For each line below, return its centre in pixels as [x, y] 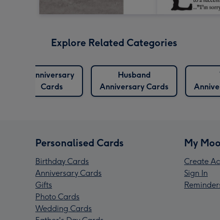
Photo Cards [57, 197]
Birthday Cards [62, 162]
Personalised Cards [80, 143]
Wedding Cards [64, 209]
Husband [134, 75]
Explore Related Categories [114, 43]
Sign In [196, 173]
